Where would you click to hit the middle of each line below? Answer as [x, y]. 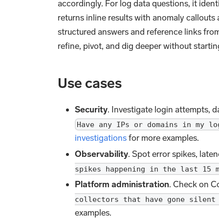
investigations [101, 138]
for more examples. [163, 138]
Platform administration [122, 185]
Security [91, 109]
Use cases [90, 83]
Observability [102, 154]
